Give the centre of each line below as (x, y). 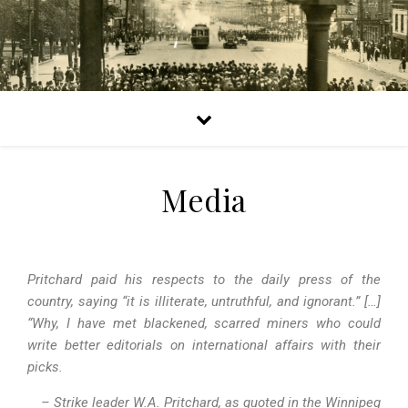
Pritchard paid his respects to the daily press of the (204, 280)
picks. (45, 367)
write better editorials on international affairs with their (204, 345)
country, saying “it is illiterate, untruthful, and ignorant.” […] (204, 301)
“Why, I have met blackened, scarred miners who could (204, 323)
